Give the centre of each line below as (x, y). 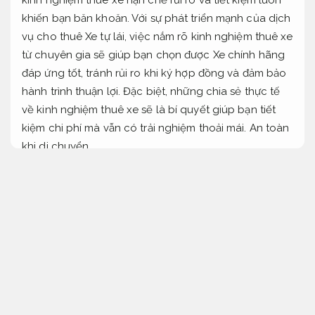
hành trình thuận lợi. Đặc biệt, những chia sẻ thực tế (151, 91)
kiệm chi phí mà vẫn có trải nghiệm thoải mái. (136, 128)
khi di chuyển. (57, 146)
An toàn (269, 128)
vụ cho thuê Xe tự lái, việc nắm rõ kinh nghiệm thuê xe (157, 36)
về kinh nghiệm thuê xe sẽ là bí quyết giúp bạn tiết (149, 109)
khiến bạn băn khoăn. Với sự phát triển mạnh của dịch (156, 18)
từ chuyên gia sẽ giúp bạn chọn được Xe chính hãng (153, 54)
